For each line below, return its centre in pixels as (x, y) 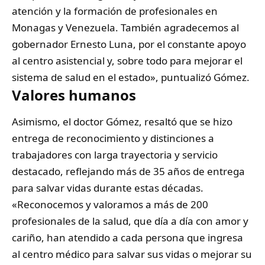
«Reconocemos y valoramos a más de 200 (110, 205)
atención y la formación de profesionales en (115, 11)
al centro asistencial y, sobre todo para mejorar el (127, 60)
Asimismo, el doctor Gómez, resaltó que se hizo (122, 122)
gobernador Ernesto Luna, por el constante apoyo (129, 44)
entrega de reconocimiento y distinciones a (113, 138)
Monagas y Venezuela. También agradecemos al (125, 27)
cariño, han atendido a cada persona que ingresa (127, 238)
